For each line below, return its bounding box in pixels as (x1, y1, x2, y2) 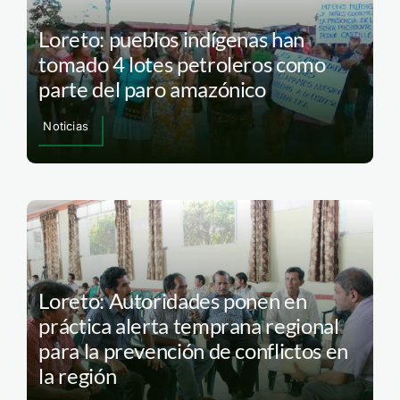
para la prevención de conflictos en (38, 337, 348, 364)
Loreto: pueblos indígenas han (38, 25, 304, 52)
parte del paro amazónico (38, 75, 266, 102)
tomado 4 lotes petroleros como (38, 50, 326, 77)
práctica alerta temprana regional (38, 312, 339, 339)
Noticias (43, 118, 88, 133)
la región (38, 362, 117, 389)
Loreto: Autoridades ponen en (38, 287, 307, 314)
